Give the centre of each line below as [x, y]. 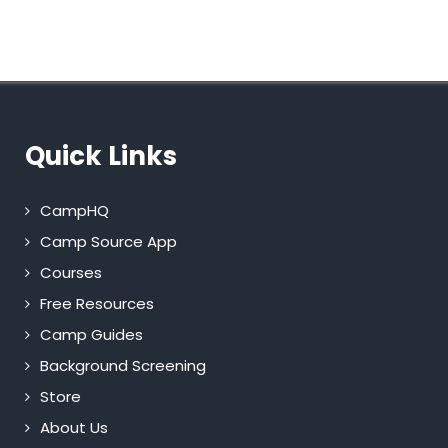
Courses [70, 273]
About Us [73, 428]
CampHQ [74, 211]
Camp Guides [91, 335]
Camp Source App [108, 242]
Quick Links [100, 156]
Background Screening [122, 366]
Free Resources [96, 304]
